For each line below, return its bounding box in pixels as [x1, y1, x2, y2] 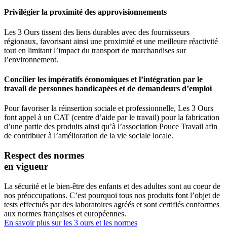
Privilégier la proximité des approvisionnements [4, 8, 167, 17]
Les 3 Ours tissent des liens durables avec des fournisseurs [4, 27, 190, 36]
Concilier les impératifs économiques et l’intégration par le [4, 74, 203, 84]
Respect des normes [4, 149, 84, 161]
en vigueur [4, 161, 48, 172]
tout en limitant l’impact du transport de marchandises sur [4, 46, 186, 55]
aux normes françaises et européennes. [4, 209, 126, 218]
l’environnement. [4, 55, 58, 64]
